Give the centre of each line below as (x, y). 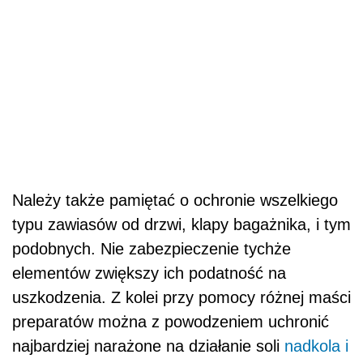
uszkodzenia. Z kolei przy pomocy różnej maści (181, 297)
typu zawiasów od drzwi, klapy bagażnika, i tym (181, 224)
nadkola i (316, 346)
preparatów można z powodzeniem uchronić (171, 321)
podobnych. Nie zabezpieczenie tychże (152, 248)
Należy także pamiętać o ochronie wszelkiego (175, 200)
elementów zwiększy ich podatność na (149, 273)
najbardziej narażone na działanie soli (148, 346)
